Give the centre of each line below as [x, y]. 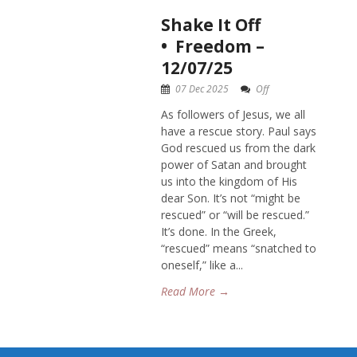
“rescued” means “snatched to [239, 249]
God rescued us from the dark [238, 148]
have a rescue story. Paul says [239, 131]
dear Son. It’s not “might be [231, 198]
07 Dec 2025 [202, 89]
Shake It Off [211, 25]
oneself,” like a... [202, 265]
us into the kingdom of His [229, 182]
